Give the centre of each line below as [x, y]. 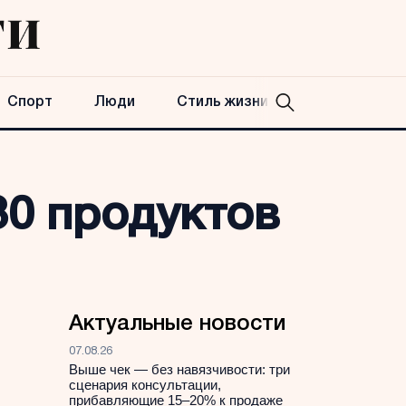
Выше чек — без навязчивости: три [179, 369]
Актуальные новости [177, 324]
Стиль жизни [222, 102]
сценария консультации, [145, 385]
